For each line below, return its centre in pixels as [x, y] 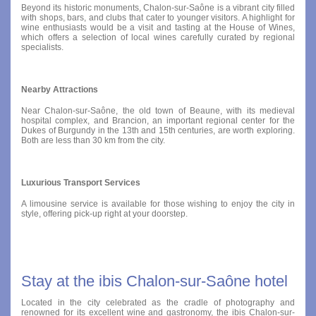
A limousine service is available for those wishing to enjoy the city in [158, 203]
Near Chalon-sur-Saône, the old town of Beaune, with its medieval [158, 110]
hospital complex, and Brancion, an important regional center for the [158, 120]
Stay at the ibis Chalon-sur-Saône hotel [154, 281]
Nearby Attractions [60, 89]
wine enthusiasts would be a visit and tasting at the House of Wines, [158, 27]
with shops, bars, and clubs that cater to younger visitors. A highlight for [158, 17]
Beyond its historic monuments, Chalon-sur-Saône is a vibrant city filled [158, 7]
